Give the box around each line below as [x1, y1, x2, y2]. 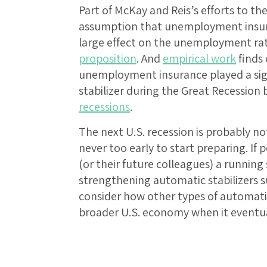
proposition [79, 51, 136, 67]
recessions [79, 99, 130, 115]
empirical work [163, 51, 236, 67]
